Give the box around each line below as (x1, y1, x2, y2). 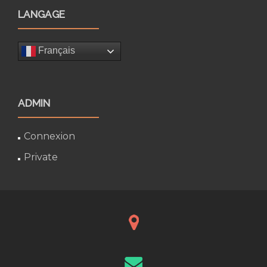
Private (24, 151, 58, 163)
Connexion (24, 131, 75, 142)
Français (36, 45, 75, 56)
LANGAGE (18, 8, 65, 20)
